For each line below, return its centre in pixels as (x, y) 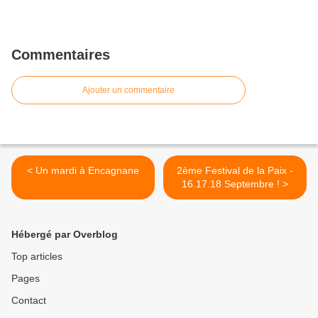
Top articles (37, 257)
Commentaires (61, 55)
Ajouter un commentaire (128, 91)
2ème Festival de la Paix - (235, 171)
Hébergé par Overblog (65, 235)
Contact (29, 301)
